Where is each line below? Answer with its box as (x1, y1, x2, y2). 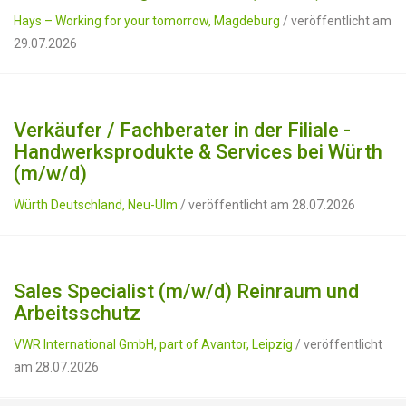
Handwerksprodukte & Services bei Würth (14, 140, 382, 163)
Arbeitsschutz (14, 302, 140, 324)
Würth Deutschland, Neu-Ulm (14, 198, 178, 212)
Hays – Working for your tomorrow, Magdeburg (14, 14, 280, 28)
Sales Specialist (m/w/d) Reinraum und (14, 280, 359, 303)
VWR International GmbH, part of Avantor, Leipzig (14, 337, 293, 352)
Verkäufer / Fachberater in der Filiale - (14, 119, 351, 141)
